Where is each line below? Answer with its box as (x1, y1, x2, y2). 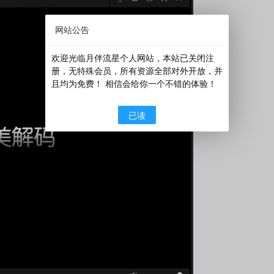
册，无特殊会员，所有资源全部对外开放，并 (51, 65, 223, 76)
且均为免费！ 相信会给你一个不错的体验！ (51, 78, 217, 89)
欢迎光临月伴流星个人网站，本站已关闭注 (51, 53, 214, 63)
